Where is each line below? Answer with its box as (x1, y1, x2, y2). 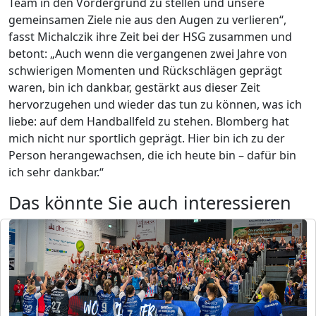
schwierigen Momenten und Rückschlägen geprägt (8, 63, 282, 79)
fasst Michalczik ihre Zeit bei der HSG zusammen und (8, 29, 292, 45)
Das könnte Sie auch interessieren (8, 190, 291, 215)
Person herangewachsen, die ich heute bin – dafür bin (8, 147, 296, 164)
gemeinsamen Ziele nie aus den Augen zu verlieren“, (8, 12, 286, 28)
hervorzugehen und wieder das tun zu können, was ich (8, 97, 302, 113)
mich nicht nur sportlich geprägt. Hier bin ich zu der (8, 130, 285, 147)
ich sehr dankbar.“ (8, 164, 104, 181)
